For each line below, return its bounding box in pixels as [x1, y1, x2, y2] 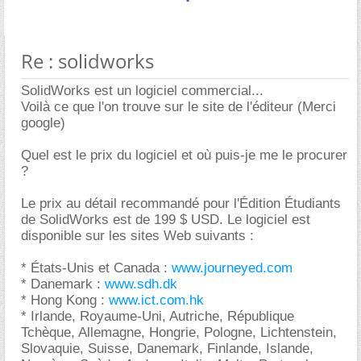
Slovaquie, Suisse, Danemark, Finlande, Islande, [21, 341, 313, 356]
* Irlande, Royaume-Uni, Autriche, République [21, 309, 294, 324]
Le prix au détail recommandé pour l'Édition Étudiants [21, 196, 341, 211]
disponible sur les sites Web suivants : [21, 228, 254, 243]
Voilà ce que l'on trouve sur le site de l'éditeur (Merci [21, 99, 336, 114]
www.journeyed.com [172, 260, 293, 276]
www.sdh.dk [105, 276, 177, 292]
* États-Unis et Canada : [21, 260, 172, 276]
